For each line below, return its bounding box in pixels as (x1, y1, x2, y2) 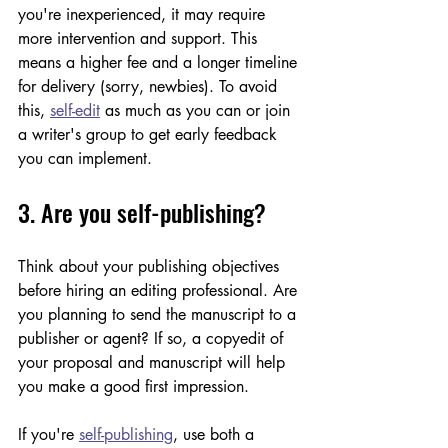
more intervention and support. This (18, 27, 262, 49)
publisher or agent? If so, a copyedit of (18, 327, 288, 349)
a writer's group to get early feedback (18, 123, 282, 145)
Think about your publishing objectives (18, 255, 284, 277)
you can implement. (18, 147, 162, 169)
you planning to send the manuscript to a (18, 303, 301, 325)
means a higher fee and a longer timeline (18, 51, 302, 73)
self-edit (50, 99, 100, 121)
